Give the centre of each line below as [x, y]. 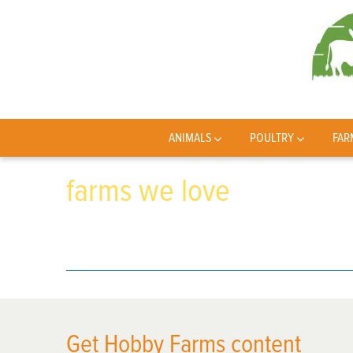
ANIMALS [190, 138]
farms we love [148, 191]
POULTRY [272, 138]
